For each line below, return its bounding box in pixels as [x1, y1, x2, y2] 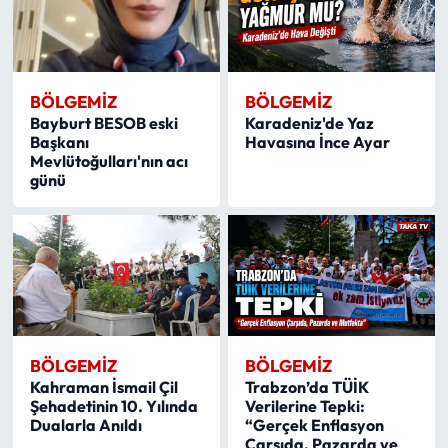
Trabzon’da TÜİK [245, 377, 370, 398]
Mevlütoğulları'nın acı [29, 150, 188, 171]
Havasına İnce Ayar [245, 131, 391, 152]
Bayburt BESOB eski [29, 112, 178, 133]
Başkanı [29, 131, 89, 152]
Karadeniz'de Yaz [245, 112, 375, 133]
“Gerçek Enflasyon [245, 415, 385, 436]
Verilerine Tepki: [245, 396, 366, 417]
